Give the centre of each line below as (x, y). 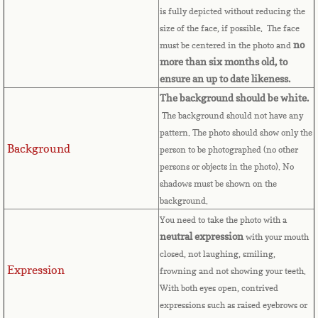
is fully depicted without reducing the (232, 11)
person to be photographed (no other (229, 150)
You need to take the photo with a (223, 220)
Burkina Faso (80, 49)
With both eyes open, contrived (219, 288)
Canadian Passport (100, 230)
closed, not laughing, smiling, (218, 254)
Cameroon (70, 158)
